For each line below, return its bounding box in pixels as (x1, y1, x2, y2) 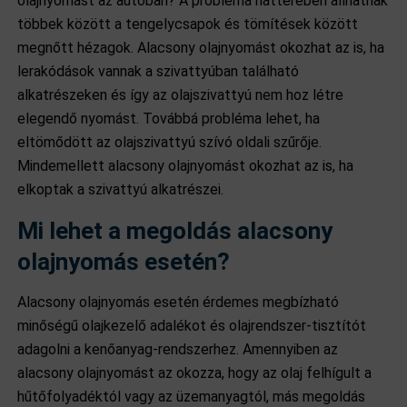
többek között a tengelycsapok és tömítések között (17, 15, 359, 33)
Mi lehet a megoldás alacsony (17, 217, 333, 244)
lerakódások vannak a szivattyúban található (17, 63, 300, 80)
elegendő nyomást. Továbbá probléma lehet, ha (17, 110, 321, 127)
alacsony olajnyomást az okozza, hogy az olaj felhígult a (17, 364, 372, 382)
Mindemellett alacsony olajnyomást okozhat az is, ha (17, 157, 354, 174)
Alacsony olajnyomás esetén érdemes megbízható (17, 293, 340, 311)
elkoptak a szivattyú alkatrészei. (17, 181, 224, 198)
